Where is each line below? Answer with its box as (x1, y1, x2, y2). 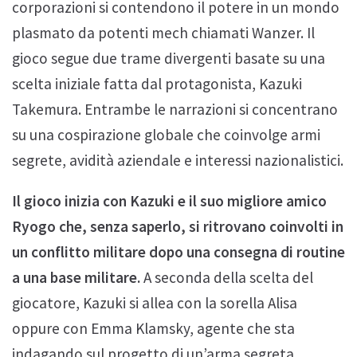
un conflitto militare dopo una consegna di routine (12, 242, 345, 262)
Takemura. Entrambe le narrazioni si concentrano (12, 99, 338, 119)
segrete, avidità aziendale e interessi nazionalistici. (12, 150, 343, 170)
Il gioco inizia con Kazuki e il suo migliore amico (12, 191, 327, 211)
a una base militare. (12, 268, 140, 288)
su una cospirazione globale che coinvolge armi (12, 124, 320, 144)
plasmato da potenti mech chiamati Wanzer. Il (12, 22, 315, 42)
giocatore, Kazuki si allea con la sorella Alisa (12, 293, 297, 313)
